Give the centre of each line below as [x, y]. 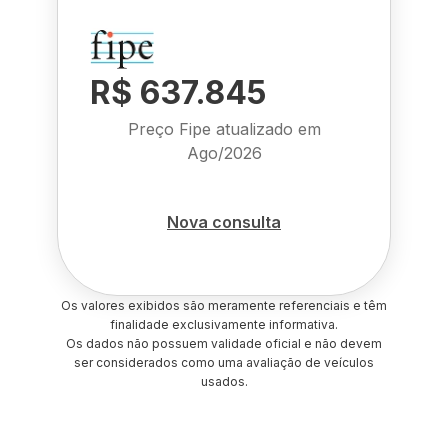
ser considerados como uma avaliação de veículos [224, 362]
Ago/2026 [224, 153]
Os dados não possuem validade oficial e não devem [224, 343]
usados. [224, 381]
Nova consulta [224, 221]
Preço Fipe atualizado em [224, 129]
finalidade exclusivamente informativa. [224, 324]
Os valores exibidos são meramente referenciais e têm [224, 305]
